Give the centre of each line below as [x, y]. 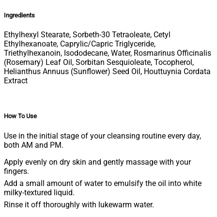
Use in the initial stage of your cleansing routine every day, [102, 136]
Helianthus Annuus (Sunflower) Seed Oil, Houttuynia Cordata [107, 72]
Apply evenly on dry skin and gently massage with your [97, 162]
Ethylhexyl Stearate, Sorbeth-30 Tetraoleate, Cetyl [87, 35]
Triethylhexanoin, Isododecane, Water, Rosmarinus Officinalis [108, 53]
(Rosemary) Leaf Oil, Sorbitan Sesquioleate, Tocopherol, [99, 62]
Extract [16, 81]
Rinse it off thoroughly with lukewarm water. [79, 204]
